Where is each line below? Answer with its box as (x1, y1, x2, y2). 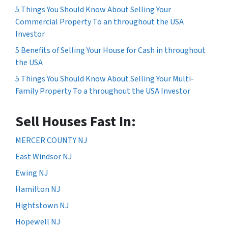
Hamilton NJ (15, 184, 60, 195)
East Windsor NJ (15, 151, 72, 163)
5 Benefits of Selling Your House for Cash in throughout (15, 45, 206, 56)
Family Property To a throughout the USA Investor (15, 85, 190, 97)
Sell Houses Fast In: (15, 111, 136, 132)
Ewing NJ (15, 167, 48, 179)
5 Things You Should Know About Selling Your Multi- (15, 73, 194, 85)
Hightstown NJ (15, 200, 69, 212)
